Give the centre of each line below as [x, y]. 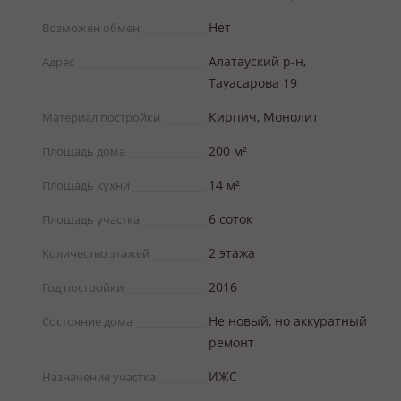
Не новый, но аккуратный [288, 321]
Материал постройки [101, 117]
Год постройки [83, 287]
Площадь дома [84, 151]
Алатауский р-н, [257, 61]
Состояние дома [87, 321]
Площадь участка [91, 219]
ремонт [231, 342]
